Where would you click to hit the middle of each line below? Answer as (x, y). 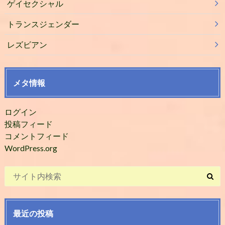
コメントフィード (36, 136)
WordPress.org (31, 148)
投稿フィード (28, 124)
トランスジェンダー (43, 24)
